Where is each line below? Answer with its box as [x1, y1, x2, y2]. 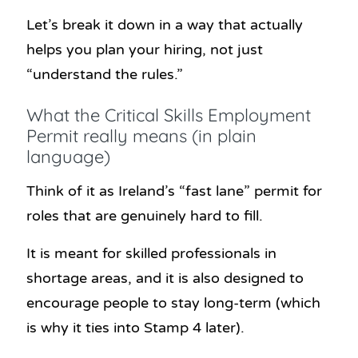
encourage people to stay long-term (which [26, 293, 320, 312]
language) [26, 145, 110, 168]
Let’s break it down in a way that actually [26, 15, 303, 34]
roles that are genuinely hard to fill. [26, 206, 263, 225]
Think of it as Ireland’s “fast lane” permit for [26, 181, 322, 200]
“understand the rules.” [26, 65, 183, 83]
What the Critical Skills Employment [26, 103, 311, 126]
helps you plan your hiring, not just [26, 40, 263, 58]
